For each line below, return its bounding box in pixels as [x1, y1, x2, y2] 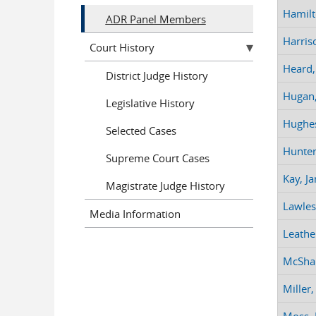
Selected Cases [105, 123, 176, 138]
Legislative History [105, 95, 195, 110]
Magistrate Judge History [105, 178, 225, 193]
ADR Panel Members [105, 11, 206, 26]
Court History [90, 39, 154, 54]
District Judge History [105, 68, 208, 83]
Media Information [90, 206, 181, 221]
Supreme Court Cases [105, 150, 209, 165]
